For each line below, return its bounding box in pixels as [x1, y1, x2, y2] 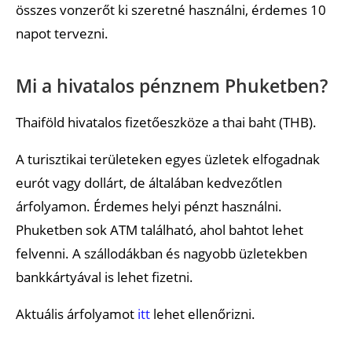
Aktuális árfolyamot [16, 304, 137, 323]
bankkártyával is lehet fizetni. [16, 267, 193, 286]
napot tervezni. [16, 24, 108, 42]
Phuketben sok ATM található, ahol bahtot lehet [16, 220, 303, 239]
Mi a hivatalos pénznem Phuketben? [16, 72, 328, 98]
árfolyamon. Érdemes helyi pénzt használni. [16, 196, 282, 215]
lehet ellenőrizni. [150, 304, 255, 323]
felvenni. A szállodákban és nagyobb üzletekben [16, 244, 307, 262]
